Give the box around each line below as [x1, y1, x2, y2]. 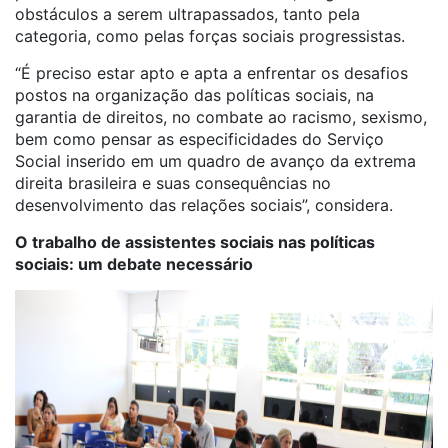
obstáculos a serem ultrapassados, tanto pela [15, 4, 360, 24]
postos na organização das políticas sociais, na [15, 85, 374, 105]
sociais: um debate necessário [15, 254, 253, 274]
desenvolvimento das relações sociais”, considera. [15, 195, 393, 215]
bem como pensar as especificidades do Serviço [15, 129, 384, 149]
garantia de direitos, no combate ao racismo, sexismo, [15, 107, 427, 127]
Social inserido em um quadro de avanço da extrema [15, 151, 416, 171]
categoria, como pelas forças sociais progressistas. [15, 26, 405, 46]
